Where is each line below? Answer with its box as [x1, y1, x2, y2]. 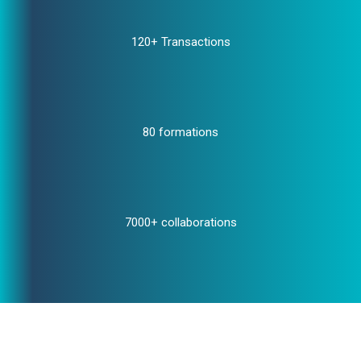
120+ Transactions [131, 35, 230, 49]
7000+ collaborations [124, 215, 237, 230]
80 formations [143, 125, 218, 139]
